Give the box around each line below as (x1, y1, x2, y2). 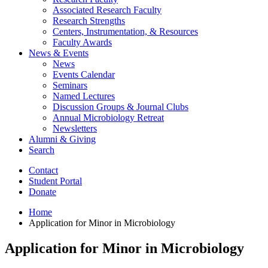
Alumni (29, 133, 60, 144)
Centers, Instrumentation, (53, 26, 150, 36)
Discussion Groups (53, 101, 127, 112)
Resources (157, 26, 198, 36)
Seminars (53, 80, 87, 90)
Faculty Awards (53, 36, 112, 47)
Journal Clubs (134, 101, 188, 112)
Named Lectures (53, 90, 115, 101)
